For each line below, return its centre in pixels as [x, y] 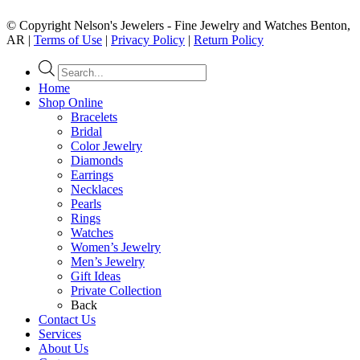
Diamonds [97, 160]
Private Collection [116, 290]
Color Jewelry [106, 145]
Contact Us [67, 319]
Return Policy [229, 39]
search [73, 80]
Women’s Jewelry [116, 247]
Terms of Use [68, 39]
